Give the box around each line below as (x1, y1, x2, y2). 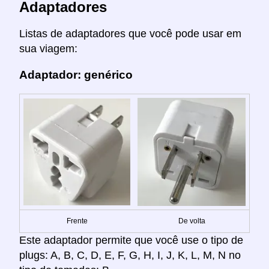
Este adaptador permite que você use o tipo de (19, 234, 243, 247)
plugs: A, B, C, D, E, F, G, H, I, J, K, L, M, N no (19, 249, 241, 262)
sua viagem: (19, 42, 77, 55)
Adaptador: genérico (19, 68, 133, 82)
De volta (178, 217, 205, 226)
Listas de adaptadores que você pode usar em (19, 27, 241, 40)
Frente (66, 217, 88, 226)
